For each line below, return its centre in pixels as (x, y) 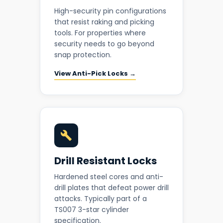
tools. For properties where (100, 33)
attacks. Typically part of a (101, 199)
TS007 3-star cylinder (92, 210)
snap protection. (83, 55)
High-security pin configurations (110, 11)
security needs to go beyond (104, 44)
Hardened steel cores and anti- (109, 177)
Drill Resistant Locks (106, 161)
